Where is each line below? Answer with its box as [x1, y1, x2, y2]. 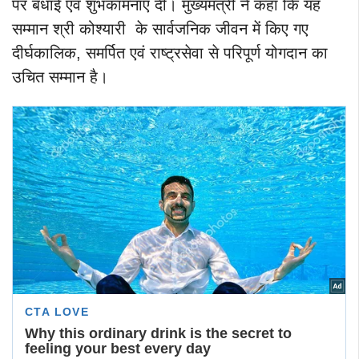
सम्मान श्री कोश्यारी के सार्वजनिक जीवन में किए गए [12, 20, 309, 38]
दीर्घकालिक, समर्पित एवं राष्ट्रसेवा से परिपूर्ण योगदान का [12, 44, 328, 63]
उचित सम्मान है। [12, 68, 108, 87]
